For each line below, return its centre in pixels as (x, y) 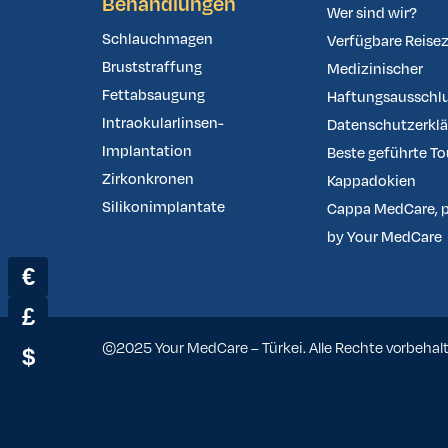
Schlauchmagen (157, 39)
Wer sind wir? (372, 13)
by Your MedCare (385, 237)
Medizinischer (375, 69)
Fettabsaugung (153, 95)
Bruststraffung (152, 67)
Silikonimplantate (163, 207)
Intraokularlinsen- (163, 123)
